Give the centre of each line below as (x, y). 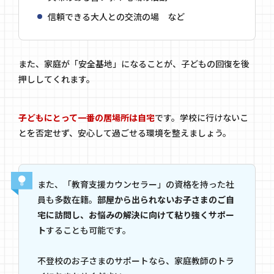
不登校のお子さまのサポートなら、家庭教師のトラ (136, 261)
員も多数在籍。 (67, 200)
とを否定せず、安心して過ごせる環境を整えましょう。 (125, 133)
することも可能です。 (88, 230)
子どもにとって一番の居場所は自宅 (87, 118)
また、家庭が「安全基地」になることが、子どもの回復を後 (134, 64)
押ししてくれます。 (57, 79)
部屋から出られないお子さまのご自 (166, 200)
